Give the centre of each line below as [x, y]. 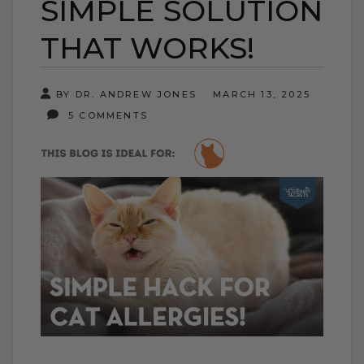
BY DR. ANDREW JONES [127, 94]
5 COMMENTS [106, 115]
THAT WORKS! [147, 48]
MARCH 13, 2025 [262, 94]
